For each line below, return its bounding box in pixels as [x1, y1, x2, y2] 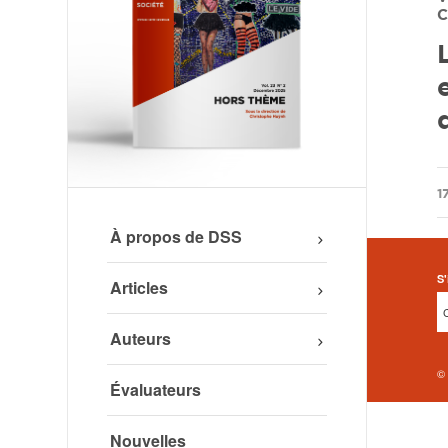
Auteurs [109, 326, 171, 350]
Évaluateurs [109, 377, 201, 401]
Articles [109, 275, 168, 299]
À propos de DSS [109, 224, 242, 248]
